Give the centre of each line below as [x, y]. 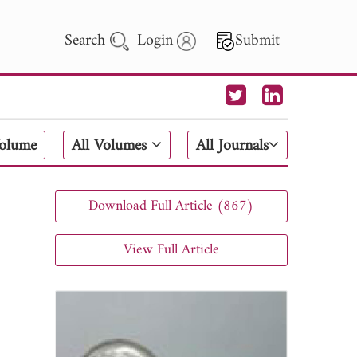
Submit [257, 41]
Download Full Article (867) [171, 206]
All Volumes [111, 146]
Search [87, 41]
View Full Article [171, 249]
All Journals [232, 146]
